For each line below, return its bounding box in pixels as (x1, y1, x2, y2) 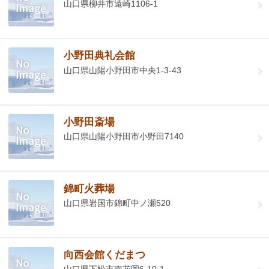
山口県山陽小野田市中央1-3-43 (64, 65, 182, 75)
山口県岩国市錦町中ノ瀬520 (64, 198, 171, 208)
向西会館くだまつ (64, 249, 146, 261)
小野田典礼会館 (64, 50, 136, 62)
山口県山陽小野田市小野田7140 (64, 131, 184, 142)
